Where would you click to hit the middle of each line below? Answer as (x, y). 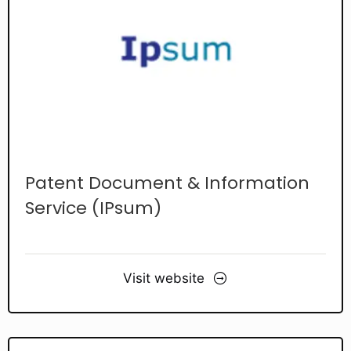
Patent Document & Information (167, 183)
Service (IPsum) (93, 208)
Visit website (164, 279)
